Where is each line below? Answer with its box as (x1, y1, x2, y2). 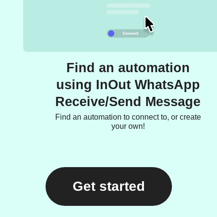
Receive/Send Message (55, 94, 201, 109)
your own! (111, 122, 145, 131)
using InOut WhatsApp (56, 77, 200, 93)
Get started (72, 179, 145, 194)
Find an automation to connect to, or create (55, 113, 201, 122)
